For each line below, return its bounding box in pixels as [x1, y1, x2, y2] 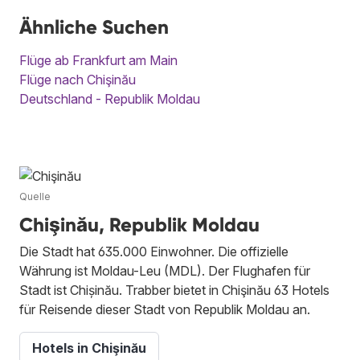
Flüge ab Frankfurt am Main [19, 51, 178, 68]
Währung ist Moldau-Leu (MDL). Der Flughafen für [19, 262, 310, 279]
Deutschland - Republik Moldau [19, 90, 200, 107]
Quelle [19, 190, 51, 202]
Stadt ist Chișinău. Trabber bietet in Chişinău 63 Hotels [19, 281, 329, 298]
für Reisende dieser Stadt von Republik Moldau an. [19, 301, 310, 317]
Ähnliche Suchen [19, 14, 169, 39]
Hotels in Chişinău [32, 339, 146, 356]
